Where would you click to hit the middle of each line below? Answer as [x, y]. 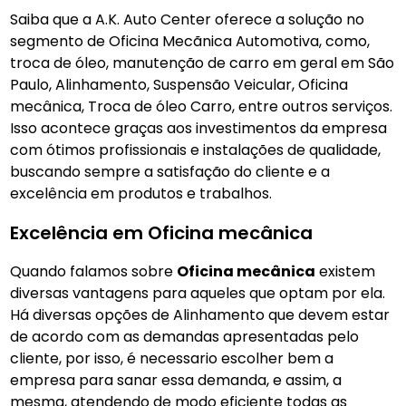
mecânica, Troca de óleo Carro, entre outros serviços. [202, 106]
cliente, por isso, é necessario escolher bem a [172, 358]
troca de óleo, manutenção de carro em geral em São [203, 63]
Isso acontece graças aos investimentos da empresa [199, 128]
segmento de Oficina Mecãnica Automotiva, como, [190, 41]
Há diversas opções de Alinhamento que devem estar [200, 315]
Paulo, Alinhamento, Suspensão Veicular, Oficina [179, 85]
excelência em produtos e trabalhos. [141, 193]
